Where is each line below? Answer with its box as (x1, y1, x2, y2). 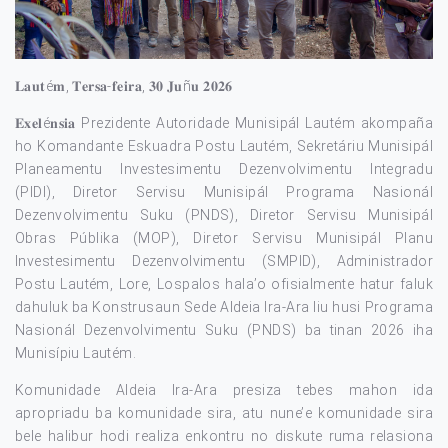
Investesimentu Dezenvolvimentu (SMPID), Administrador (15, 252, 433, 269)
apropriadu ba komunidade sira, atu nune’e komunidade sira (15, 404, 433, 421)
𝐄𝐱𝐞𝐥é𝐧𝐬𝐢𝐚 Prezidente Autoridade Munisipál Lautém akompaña (15, 114, 433, 131)
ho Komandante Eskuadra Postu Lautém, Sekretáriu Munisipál (15, 137, 433, 154)
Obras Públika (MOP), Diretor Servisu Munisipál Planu (15, 229, 433, 246)
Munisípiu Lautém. (15, 344, 137, 361)
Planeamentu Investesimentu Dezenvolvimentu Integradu (15, 160, 433, 177)
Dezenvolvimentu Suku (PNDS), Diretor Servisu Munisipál (15, 206, 433, 223)
